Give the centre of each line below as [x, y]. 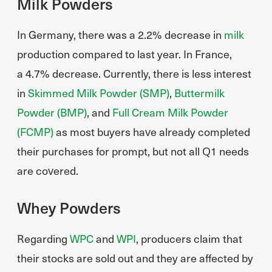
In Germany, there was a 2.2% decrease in [121, 34]
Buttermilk [199, 93]
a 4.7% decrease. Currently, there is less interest [134, 73]
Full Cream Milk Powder [170, 112]
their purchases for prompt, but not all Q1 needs [133, 151]
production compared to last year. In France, [124, 54]
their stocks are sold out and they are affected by [135, 258]
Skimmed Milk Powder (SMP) [99, 93]
